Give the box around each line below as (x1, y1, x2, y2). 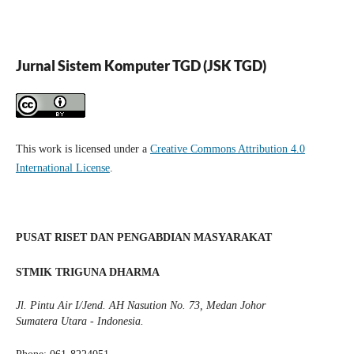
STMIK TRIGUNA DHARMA (15, 266, 160, 279)
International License (15, 162, 110, 175)
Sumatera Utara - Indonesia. (15, 315, 144, 328)
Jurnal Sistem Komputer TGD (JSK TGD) (15, 56, 266, 74)
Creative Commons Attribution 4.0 (149, 143, 305, 156)
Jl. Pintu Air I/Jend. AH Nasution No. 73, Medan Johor (15, 299, 265, 312)
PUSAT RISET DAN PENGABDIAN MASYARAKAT (15, 232, 272, 244)
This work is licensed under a (15, 143, 150, 156)
